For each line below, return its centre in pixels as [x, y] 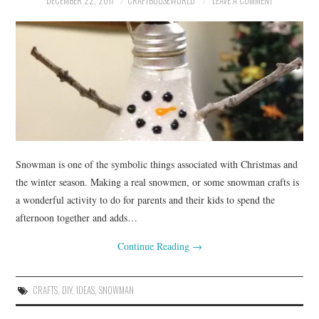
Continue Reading [155, 246]
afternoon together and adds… [77, 217]
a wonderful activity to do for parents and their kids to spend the [146, 199]
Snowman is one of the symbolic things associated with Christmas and [157, 164]
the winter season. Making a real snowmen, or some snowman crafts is [158, 182]
